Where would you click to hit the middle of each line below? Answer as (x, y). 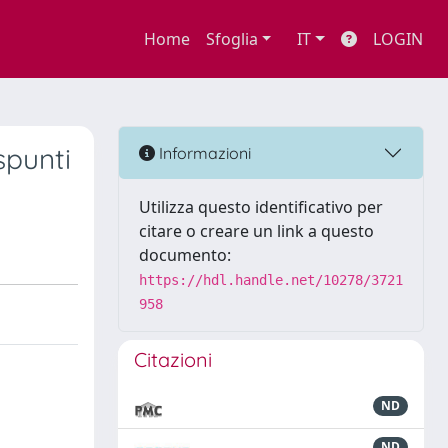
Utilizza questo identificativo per (261, 207)
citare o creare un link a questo (256, 231)
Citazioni (173, 359)
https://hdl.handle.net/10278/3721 (271, 280)
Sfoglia (231, 39)
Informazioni (203, 152)
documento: (185, 255)
